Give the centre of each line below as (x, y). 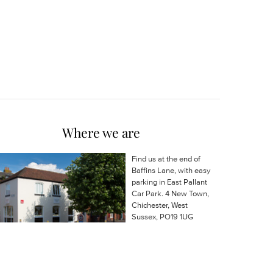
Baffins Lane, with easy (171, 170)
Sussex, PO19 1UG (163, 217)
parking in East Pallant (170, 182)
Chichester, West (160, 205)
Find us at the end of (166, 159)
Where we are (101, 132)
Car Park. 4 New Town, (171, 193)
